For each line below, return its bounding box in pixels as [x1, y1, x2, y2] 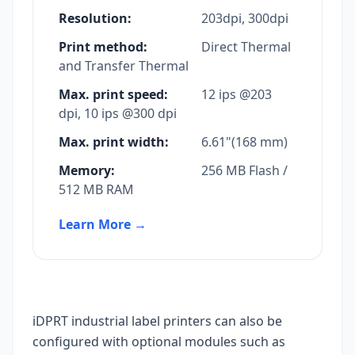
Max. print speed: [59, 86, 168, 104]
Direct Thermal [198, 38, 291, 56]
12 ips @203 [198, 86, 272, 104]
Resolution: [59, 10, 132, 28]
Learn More [59, 216, 131, 234]
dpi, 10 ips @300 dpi [59, 105, 177, 123]
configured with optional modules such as [32, 333, 285, 351]
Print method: [59, 38, 147, 56]
